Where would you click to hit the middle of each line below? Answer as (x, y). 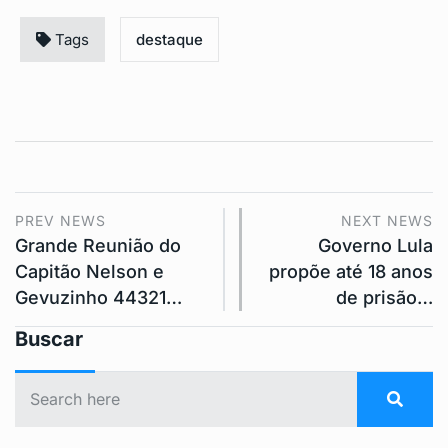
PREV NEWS (60, 221)
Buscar (49, 339)
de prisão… (384, 298)
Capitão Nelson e (89, 272)
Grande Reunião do (98, 246)
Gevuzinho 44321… (98, 298)
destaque (169, 40)
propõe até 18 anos (351, 272)
